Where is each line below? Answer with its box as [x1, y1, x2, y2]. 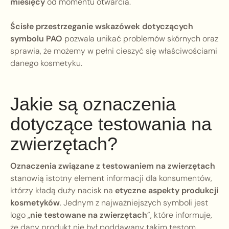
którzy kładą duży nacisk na [10, 185, 115, 196]
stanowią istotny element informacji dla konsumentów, [10, 173, 212, 184]
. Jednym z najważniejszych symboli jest [60, 197, 208, 209]
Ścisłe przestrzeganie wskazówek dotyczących [10, 21, 193, 32]
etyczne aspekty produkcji [115, 185, 218, 196]
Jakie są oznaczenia [10, 94, 176, 115]
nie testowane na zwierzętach [30, 210, 147, 221]
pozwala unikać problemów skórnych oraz [62, 33, 218, 44]
